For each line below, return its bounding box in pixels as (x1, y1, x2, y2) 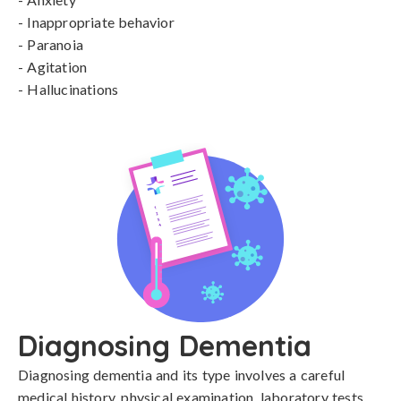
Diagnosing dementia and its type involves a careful (18, 366, 346, 383)
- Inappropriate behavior (18, 13, 175, 30)
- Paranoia (18, 36, 83, 53)
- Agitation (18, 58, 88, 75)
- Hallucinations (18, 81, 119, 98)
